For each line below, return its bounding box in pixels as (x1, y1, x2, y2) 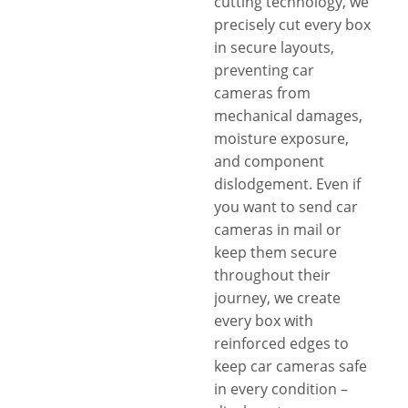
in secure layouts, (214, 37, 334, 57)
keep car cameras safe (214, 356, 367, 376)
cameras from (214, 83, 311, 103)
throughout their (214, 265, 331, 285)
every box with (214, 311, 313, 331)
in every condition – (214, 379, 348, 399)
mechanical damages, (214, 106, 362, 126)
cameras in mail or (214, 219, 342, 240)
